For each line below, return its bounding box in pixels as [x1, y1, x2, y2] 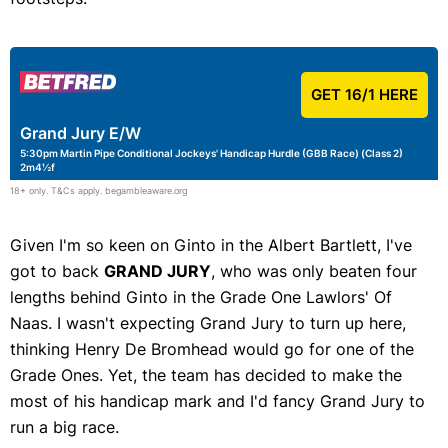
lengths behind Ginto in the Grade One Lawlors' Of [10, 287, 392, 308]
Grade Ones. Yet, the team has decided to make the [10, 365, 402, 386]
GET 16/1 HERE [311, 85, 418, 105]
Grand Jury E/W [20, 123, 141, 144]
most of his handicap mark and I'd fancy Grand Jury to [10, 391, 425, 412]
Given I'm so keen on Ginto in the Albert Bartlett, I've [10, 235, 412, 256]
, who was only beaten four [211, 261, 417, 282]
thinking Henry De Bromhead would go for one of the [10, 339, 414, 360]
